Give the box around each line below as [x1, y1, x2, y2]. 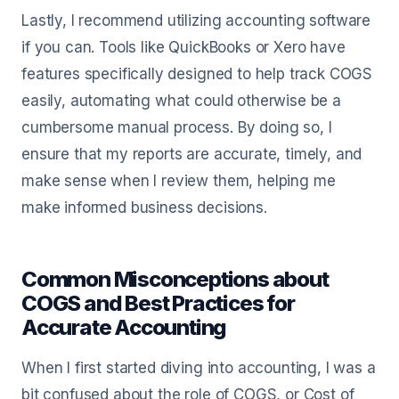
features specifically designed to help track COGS [21, 65, 373, 83]
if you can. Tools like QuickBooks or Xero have [21, 38, 346, 56]
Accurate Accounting [21, 314, 227, 340]
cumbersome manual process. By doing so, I [21, 118, 332, 136]
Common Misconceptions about [21, 266, 329, 292]
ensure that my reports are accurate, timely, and [21, 145, 362, 163]
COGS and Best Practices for [21, 290, 295, 316]
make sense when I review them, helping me [21, 172, 336, 190]
